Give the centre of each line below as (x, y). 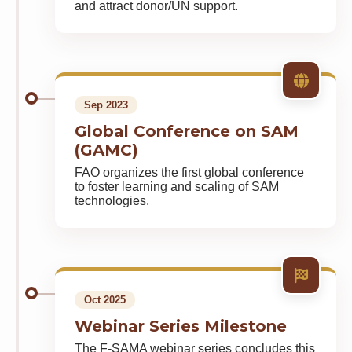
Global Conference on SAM (187, 131)
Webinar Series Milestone (181, 326)
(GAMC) (106, 150)
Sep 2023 (106, 105)
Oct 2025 (105, 300)
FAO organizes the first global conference (189, 172)
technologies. (112, 201)
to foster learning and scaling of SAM (177, 187)
